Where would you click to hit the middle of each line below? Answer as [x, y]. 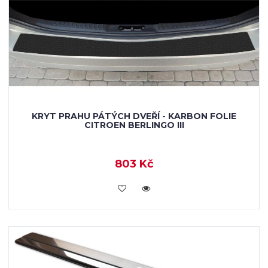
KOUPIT [134, 187]
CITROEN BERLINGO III [134, 125]
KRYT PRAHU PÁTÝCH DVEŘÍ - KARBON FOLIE [134, 116]
